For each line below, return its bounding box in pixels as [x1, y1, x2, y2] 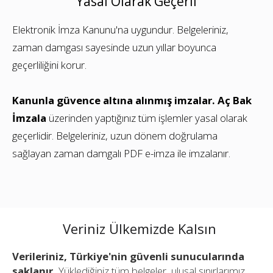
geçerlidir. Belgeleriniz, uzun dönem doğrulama [12, 129, 218, 143]
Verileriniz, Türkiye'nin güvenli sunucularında [12, 249, 244, 264]
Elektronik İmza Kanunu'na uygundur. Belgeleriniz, [12, 23, 229, 37]
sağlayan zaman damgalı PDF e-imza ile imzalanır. [12, 146, 230, 161]
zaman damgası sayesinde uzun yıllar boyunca [12, 40, 216, 55]
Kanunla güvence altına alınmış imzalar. [12, 93, 215, 108]
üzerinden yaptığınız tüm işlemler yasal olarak [46, 111, 247, 126]
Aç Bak [218, 93, 252, 108]
